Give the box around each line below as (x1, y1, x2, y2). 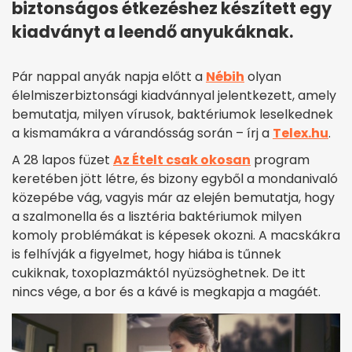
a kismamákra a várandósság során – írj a (12, 124, 273, 143)
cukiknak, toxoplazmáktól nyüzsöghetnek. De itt (12, 264, 306, 283)
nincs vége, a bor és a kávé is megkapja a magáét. (12, 283, 321, 302)
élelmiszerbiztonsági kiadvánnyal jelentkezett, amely (12, 86, 336, 105)
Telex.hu (273, 124, 328, 143)
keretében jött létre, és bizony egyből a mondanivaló (12, 170, 338, 189)
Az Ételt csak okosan (113, 151, 251, 170)
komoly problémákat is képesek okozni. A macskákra (12, 226, 340, 245)
